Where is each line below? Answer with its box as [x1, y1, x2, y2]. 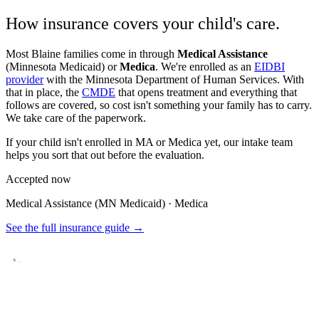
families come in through [61, 47, 174, 60]
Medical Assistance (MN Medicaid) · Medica [6, 197, 208, 209]
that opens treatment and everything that [118, 85, 297, 98]
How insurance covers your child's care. [6, 14, 280, 33]
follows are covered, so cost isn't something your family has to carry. [6, 98, 312, 111]
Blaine [31, 47, 61, 60]
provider [6, 73, 43, 85]
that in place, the [6, 85, 79, 98]
